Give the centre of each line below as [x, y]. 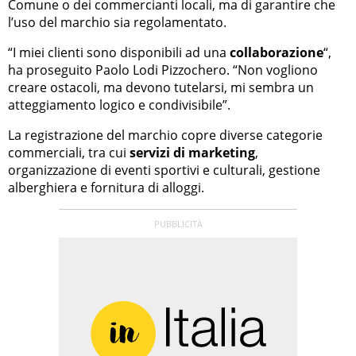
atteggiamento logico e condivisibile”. [119, 105]
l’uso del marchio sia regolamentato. [117, 23]
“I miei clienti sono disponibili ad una [117, 53]
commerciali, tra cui [69, 153]
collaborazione [275, 53]
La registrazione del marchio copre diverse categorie [165, 135]
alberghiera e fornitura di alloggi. [106, 188]
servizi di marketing [192, 153]
